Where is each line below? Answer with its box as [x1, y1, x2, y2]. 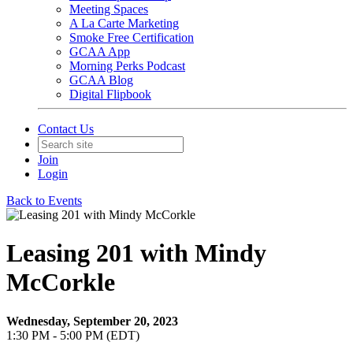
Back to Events [6, 194, 82, 207]
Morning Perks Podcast [69, 59, 185, 72]
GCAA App [69, 45, 130, 58]
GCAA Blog [69, 73, 133, 87]
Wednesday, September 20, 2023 [6, 314, 178, 328]
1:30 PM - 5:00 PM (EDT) [6, 328, 139, 342]
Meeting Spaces [69, 2, 148, 16]
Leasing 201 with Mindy [6, 239, 266, 268]
